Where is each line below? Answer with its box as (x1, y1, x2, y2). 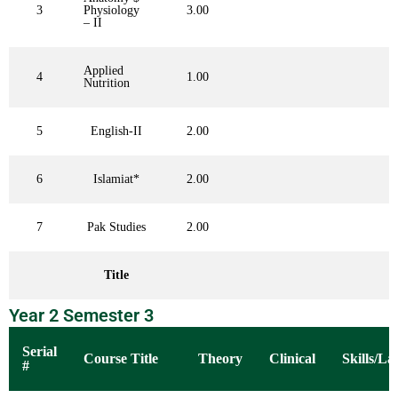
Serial (22, 344, 57, 360)
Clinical (269, 351, 315, 367)
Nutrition (84, 76, 130, 91)
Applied (84, 64, 123, 78)
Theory (198, 351, 243, 367)
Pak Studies (86, 220, 146, 235)
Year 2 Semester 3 (9, 305, 154, 327)
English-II (90, 124, 142, 139)
